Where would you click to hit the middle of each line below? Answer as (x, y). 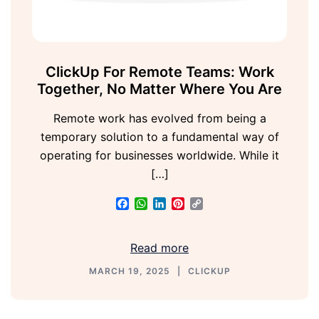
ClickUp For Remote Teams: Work (159, 72)
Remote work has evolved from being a (159, 119)
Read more (159, 248)
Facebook (156, 204)
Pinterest (208, 204)
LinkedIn (188, 204)
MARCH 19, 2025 (129, 271)
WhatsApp (175, 204)
